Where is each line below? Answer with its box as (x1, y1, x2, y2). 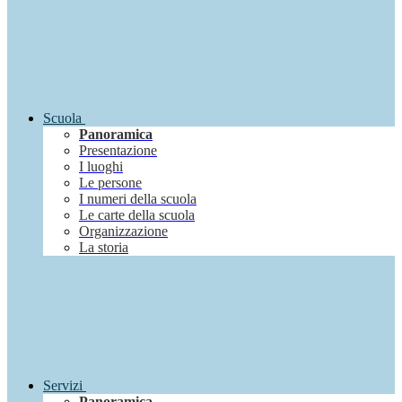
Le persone (79, 175, 142, 191)
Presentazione (79, 143, 157, 159)
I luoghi (79, 159, 123, 175)
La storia (79, 240, 128, 256)
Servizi (43, 378, 83, 394)
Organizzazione (79, 223, 168, 240)
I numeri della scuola (79, 191, 197, 207)
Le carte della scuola (79, 207, 195, 223)
